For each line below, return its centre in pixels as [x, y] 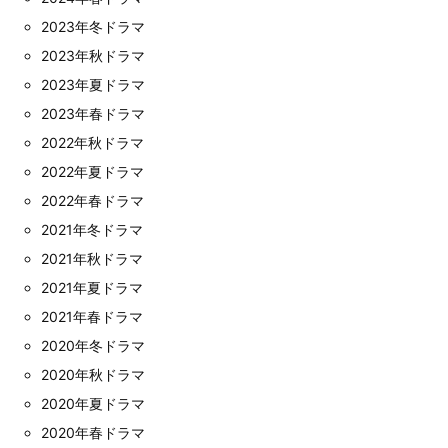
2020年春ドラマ [93, 433]
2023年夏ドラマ [93, 85]
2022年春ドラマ [92, 201]
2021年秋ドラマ [92, 259]
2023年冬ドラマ [93, 27]
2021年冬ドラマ [92, 230]
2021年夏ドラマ [92, 288]
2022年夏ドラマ [92, 172]
